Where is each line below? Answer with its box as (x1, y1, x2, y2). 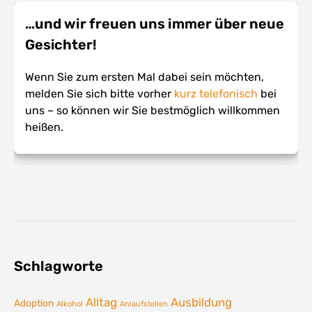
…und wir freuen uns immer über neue (25, 15, 285, 33)
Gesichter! (25, 36, 97, 54)
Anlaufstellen (120, 299, 168, 309)
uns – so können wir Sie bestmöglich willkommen (25, 104, 281, 118)
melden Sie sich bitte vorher (25, 87, 175, 101)
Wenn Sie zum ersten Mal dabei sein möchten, (25, 70, 265, 84)
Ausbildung (171, 295, 232, 310)
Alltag (86, 295, 117, 310)
